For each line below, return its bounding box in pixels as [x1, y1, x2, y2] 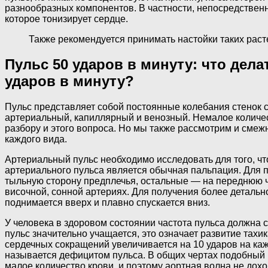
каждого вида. [5, 134, 67, 145]
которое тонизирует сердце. [5, 13, 128, 24]
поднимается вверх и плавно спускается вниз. [5, 197, 210, 208]
